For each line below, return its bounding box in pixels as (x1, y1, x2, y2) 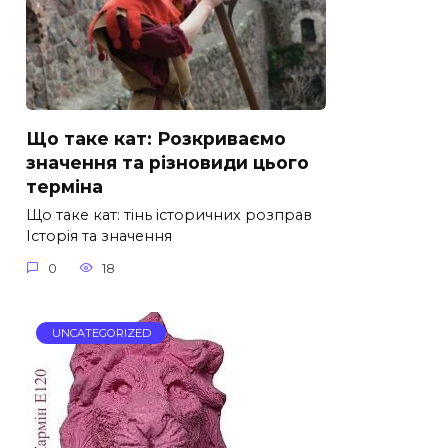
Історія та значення (26, 227, 172, 246)
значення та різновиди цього (26, 151, 309, 173)
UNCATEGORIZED (51, 326, 151, 341)
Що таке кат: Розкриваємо (26, 127, 286, 149)
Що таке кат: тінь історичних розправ (26, 206, 312, 225)
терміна (26, 175, 103, 197)
